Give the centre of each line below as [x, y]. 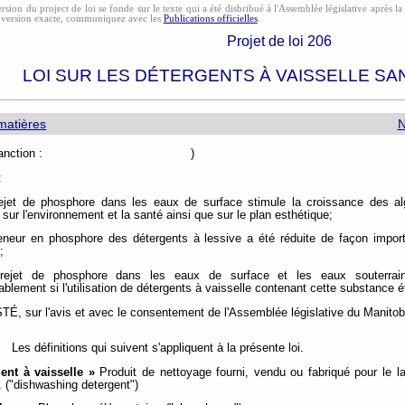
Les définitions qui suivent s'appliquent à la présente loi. [157, 348]
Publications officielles [210, 18]
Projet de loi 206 [279, 41]
